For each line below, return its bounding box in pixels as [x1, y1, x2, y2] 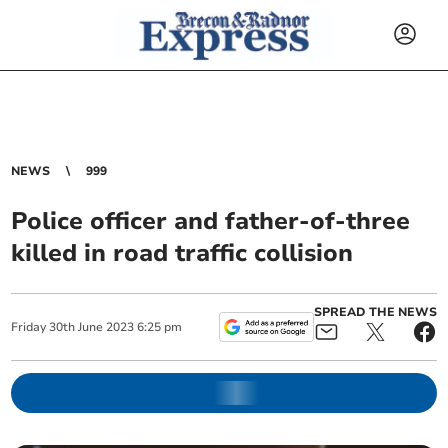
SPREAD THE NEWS [313, 304, 437, 320]
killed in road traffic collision [11, 237, 354, 269]
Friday [11, 319, 47, 335]
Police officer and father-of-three [11, 205, 411, 237]
